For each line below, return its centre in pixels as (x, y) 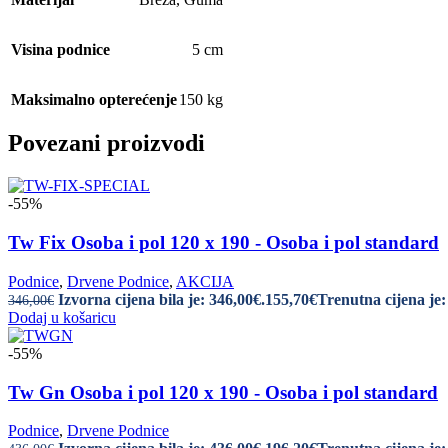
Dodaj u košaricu (62, 317)
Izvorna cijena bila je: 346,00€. (161, 299)
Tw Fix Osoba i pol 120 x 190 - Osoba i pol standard (223, 243)
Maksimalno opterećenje (94, 99)
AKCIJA (205, 281)
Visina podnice (60, 49)
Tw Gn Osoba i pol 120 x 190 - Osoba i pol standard (223, 392)
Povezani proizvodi (106, 143)
